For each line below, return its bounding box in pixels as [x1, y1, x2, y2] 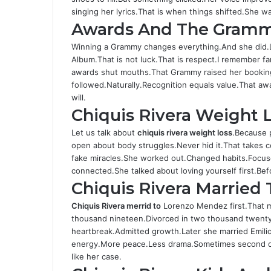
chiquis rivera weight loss [137, 128, 232, 137]
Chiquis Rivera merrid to [71, 201, 161, 211]
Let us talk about [71, 128, 137, 137]
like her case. [71, 252, 122, 261]
